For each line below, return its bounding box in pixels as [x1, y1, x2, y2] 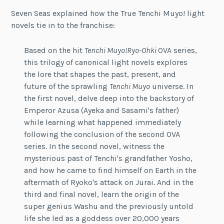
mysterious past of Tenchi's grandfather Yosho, [23, 153, 192, 163]
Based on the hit [23, 45, 84, 55]
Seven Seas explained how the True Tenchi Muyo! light [11, 8, 205, 18]
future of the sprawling [23, 81, 109, 91]
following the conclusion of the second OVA [23, 129, 180, 139]
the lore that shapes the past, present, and [23, 69, 176, 79]
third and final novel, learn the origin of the [23, 189, 179, 199]
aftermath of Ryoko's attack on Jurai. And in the [23, 177, 193, 187]
